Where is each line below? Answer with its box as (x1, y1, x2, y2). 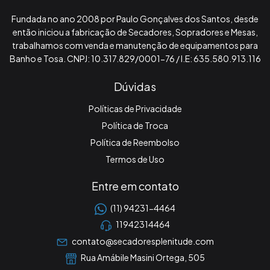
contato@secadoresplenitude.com (71, 236, 214, 247)
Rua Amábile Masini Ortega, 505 (79, 252, 205, 263)
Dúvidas (114, 80, 156, 94)
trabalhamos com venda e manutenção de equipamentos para (12, 40, 258, 51)
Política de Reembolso (90, 137, 180, 148)
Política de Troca (102, 120, 168, 131)
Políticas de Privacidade (88, 103, 182, 115)
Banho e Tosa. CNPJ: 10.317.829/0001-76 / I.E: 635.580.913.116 (9, 53, 261, 64)
